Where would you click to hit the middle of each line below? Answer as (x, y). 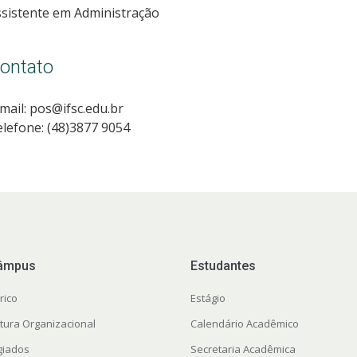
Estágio (208, 298)
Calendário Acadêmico (244, 324)
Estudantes (223, 266)
